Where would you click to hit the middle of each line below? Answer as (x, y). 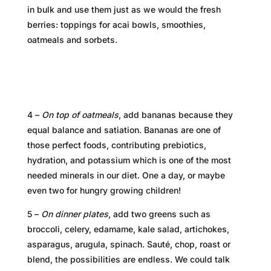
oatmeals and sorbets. (72, 39)
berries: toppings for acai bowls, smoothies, (116, 24)
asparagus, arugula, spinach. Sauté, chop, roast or (129, 244)
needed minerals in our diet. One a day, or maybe (126, 175)
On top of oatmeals (80, 114)
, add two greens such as (159, 214)
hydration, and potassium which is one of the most (129, 160)
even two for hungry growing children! (105, 190)
